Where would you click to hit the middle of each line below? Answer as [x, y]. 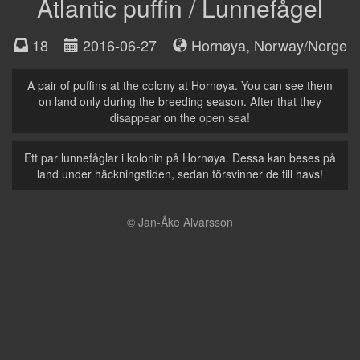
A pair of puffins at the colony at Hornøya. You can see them [180, 85]
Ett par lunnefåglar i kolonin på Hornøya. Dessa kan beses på [180, 157]
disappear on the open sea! [180, 117]
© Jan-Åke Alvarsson [180, 221]
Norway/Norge [300, 45]
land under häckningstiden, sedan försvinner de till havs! [180, 173]
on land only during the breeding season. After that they [180, 101]
